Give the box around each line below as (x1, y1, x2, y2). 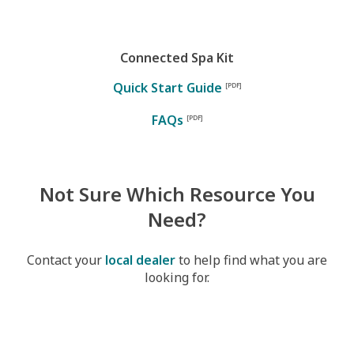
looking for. (145, 269, 209, 286)
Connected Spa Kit (120, 49, 234, 66)
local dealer (105, 251, 175, 269)
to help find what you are (175, 251, 327, 269)
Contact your (27, 251, 105, 269)
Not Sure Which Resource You (39, 181, 315, 207)
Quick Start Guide (112, 79, 225, 96)
